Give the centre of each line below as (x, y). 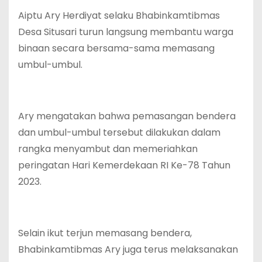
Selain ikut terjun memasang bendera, (105, 233)
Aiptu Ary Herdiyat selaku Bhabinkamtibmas (119, 15)
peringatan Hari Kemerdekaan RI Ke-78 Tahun (124, 165)
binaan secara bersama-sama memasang (116, 48)
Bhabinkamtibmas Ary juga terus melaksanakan (128, 249)
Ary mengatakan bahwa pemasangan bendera (127, 116)
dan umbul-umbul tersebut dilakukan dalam (119, 132)
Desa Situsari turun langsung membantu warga (126, 32)
